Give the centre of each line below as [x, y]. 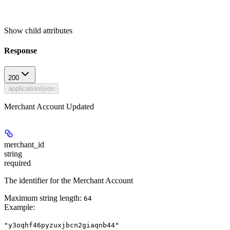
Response [21, 50]
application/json [31, 89]
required [17, 163]
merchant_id [24, 145]
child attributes [49, 30]
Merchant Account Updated [49, 107]
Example [18, 207]
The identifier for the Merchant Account [69, 181]
